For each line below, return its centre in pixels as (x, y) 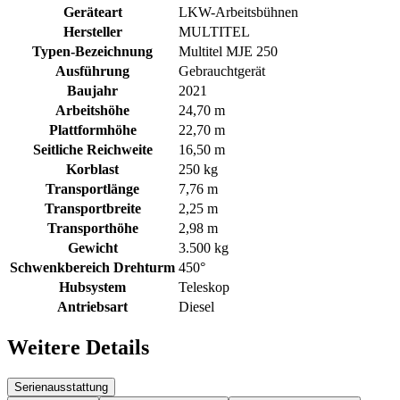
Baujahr (92, 90)
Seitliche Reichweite (92, 149)
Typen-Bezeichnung (92, 51)
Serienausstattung (61, 387)
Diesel (196, 306)
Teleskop (204, 287)
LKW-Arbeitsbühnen (238, 12)
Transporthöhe (92, 228)
